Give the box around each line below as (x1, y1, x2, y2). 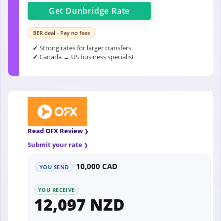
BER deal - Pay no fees (33, 29, 90, 37)
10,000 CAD (76, 161, 118, 172)
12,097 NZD (34, 194, 124, 216)
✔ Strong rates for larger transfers (33, 43, 131, 53)
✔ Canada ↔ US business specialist (33, 52, 134, 62)
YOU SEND (39, 163, 69, 171)
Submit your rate (28, 140, 82, 149)
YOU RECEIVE (38, 186, 75, 194)
